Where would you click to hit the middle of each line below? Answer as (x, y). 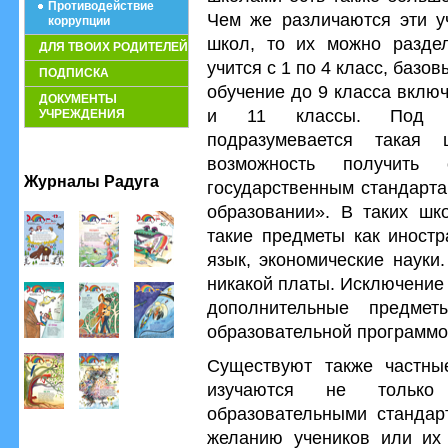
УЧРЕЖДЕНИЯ (82, 114)
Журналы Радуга (91, 181)
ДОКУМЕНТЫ (78, 99)
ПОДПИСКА (74, 73)
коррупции (79, 21)
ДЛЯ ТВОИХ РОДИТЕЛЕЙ (113, 47)
